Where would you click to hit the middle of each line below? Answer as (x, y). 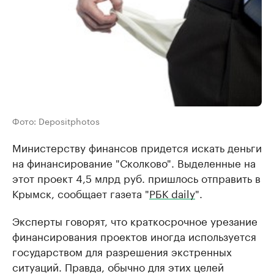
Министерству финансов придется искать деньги (137, 147)
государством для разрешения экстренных (122, 251)
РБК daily (172, 193)
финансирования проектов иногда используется (134, 236)
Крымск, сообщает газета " (81, 193)
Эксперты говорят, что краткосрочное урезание (135, 220)
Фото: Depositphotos (56, 121)
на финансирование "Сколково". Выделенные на (134, 162)
